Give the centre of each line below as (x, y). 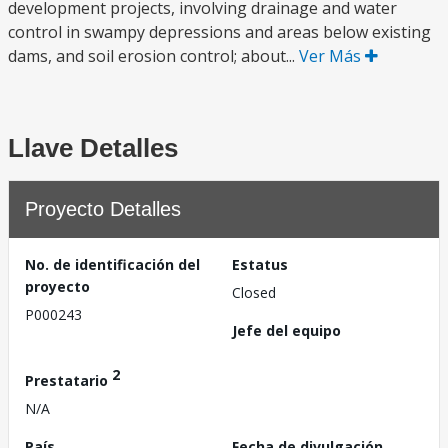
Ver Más (332, 56)
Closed (254, 292)
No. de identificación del (112, 264)
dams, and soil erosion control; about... (153, 56)
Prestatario (68, 380)
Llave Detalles (93, 148)
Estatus (260, 264)
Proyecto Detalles (103, 209)
